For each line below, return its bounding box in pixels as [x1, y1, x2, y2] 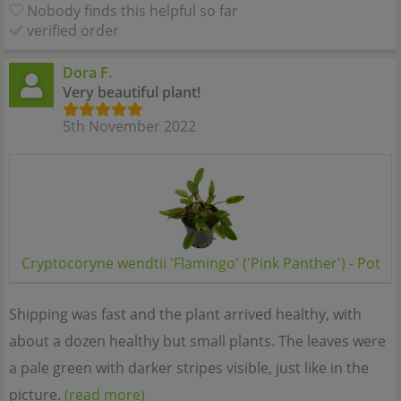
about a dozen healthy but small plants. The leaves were [9, 331, 386, 352]
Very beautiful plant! [63, 82, 200, 103]
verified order [27, 21, 119, 41]
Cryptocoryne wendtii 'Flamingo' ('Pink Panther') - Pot [21, 253, 380, 274]
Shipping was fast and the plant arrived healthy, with [9, 304, 362, 325]
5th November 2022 [63, 116, 196, 137]
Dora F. [63, 63, 112, 83]
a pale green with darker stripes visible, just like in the [9, 358, 369, 379]
